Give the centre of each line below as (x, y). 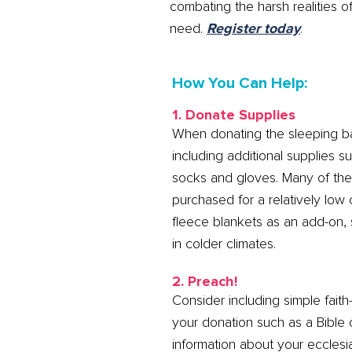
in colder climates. (224, 243)
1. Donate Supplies (234, 114)
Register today (253, 28)
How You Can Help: (240, 83)
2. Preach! (205, 281)
